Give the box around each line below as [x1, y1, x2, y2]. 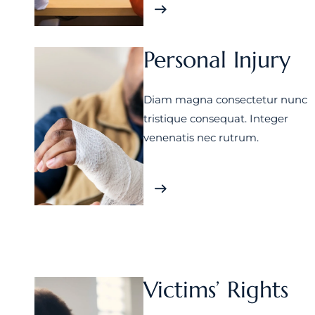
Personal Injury [143, 46, 291, 74]
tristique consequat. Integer [143, 112, 289, 125]
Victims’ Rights [143, 276, 289, 304]
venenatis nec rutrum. [143, 131, 259, 144]
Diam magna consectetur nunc [143, 93, 308, 106]
